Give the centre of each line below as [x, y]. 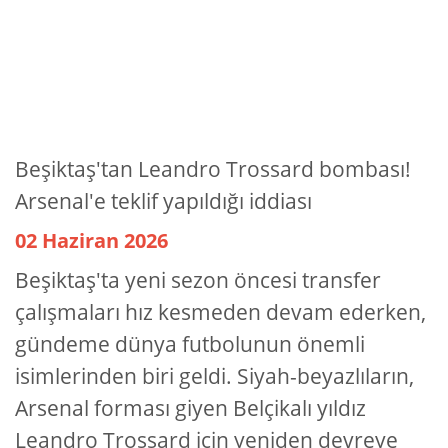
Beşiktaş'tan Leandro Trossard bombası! [213, 169]
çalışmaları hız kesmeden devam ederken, [220, 312]
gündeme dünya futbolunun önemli [190, 344]
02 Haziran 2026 [91, 241]
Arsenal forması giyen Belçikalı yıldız [190, 408]
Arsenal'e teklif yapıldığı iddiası [163, 201]
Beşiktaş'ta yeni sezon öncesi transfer [198, 280]
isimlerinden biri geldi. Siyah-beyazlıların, [214, 376]
